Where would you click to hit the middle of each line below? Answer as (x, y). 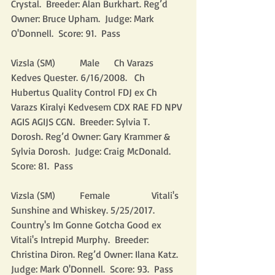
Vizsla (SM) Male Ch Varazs (83, 63)
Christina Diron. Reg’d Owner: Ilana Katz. (97, 254)
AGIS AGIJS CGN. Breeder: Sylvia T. (82, 122)
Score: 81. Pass (42, 166)
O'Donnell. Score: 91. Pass (66, 33)
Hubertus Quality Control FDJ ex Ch (85, 92)
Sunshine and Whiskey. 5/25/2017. (98, 210)
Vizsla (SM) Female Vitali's (96, 195)
